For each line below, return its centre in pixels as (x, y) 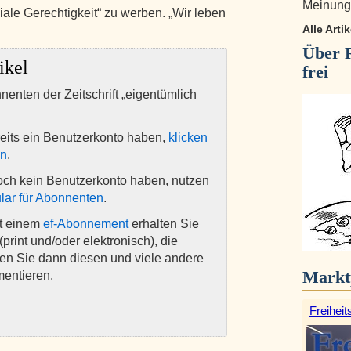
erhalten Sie (164, 224)
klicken (188, 138)
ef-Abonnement (86, 224)
